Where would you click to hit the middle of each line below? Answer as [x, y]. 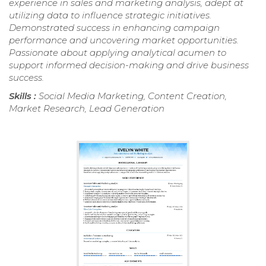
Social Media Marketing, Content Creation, [133, 96]
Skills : [24, 96]
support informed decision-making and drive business [129, 65]
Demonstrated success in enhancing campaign [114, 28]
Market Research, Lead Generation [87, 109]
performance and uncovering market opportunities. [124, 40]
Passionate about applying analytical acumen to [118, 53]
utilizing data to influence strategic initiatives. [110, 15]
